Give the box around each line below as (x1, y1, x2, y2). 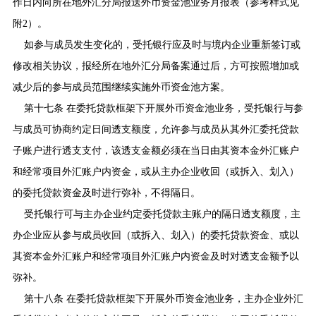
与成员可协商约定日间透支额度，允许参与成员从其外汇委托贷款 (12, 123, 299, 135)
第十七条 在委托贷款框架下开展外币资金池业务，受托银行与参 (23, 102, 303, 114)
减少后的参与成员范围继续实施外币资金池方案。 (12, 81, 230, 92)
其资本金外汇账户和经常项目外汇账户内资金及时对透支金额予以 (12, 250, 299, 262)
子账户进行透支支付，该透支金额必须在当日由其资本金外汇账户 (12, 145, 299, 156)
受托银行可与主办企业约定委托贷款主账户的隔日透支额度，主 (23, 208, 300, 219)
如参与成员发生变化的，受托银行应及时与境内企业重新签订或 (23, 39, 300, 50)
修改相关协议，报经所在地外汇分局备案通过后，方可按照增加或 (12, 60, 299, 71)
